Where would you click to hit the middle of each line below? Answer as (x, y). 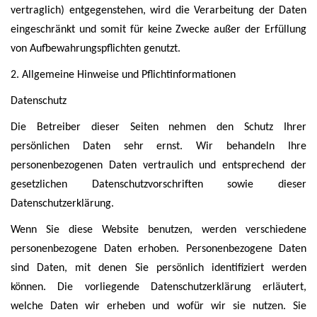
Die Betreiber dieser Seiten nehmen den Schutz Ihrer (158, 127)
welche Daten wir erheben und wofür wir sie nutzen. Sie (158, 306)
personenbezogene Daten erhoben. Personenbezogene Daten (158, 249)
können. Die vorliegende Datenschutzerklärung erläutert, (158, 287)
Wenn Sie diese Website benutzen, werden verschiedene (158, 230)
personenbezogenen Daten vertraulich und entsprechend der (158, 166)
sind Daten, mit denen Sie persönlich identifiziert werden (158, 268)
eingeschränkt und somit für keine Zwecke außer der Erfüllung (158, 30)
